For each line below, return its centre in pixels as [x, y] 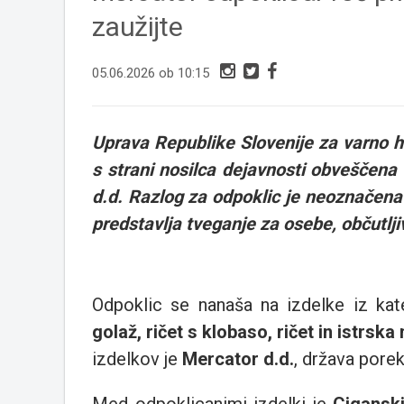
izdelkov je [137, 359]
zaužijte [138, 27]
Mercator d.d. [238, 359]
